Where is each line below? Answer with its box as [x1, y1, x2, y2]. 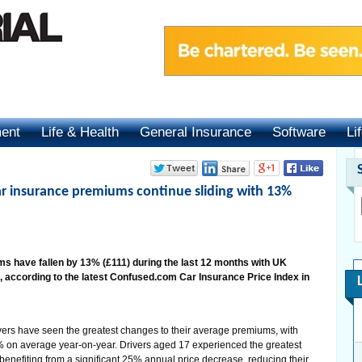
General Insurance [140, 124, 251, 140]
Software [272, 124, 326, 140]
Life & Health [41, 124, 119, 140]
